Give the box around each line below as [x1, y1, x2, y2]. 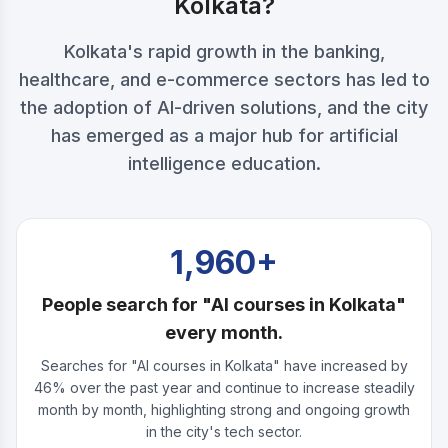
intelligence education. [127, 153, 321, 174]
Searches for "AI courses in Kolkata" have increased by [40, 357, 408, 374]
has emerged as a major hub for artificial [50, 125, 398, 146]
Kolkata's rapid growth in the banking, [63, 41, 385, 62]
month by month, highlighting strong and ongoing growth [38, 401, 410, 418]
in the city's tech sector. [146, 423, 302, 440]
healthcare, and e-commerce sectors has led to [18, 69, 430, 90]
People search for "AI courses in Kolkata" [42, 294, 406, 315]
